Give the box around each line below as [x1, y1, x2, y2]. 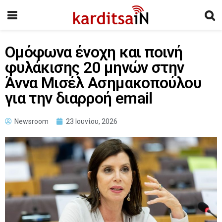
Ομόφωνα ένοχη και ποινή [5, 43, 183, 61]
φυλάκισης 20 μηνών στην [5, 58, 184, 77]
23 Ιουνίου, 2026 [66, 117, 117, 125]
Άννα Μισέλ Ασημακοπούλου [5, 74, 201, 92]
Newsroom [14, 117, 49, 125]
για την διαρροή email [5, 89, 153, 108]
